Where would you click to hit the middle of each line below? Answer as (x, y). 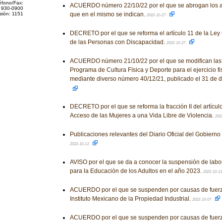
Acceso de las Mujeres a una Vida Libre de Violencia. (142, 115)
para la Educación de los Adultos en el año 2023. (136, 171)
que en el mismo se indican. (108, 14)
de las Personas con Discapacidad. (118, 42)
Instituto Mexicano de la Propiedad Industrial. (131, 199)
